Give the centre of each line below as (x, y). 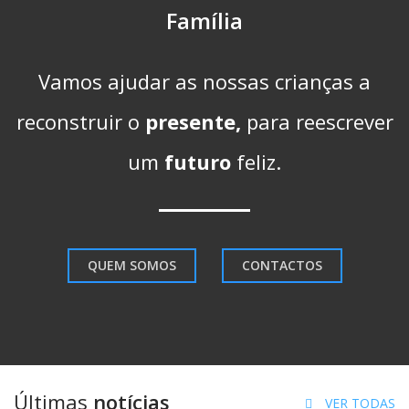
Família (204, 21)
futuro (198, 162)
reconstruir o (80, 121)
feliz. (256, 162)
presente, (195, 121)
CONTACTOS (282, 265)
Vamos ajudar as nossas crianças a (204, 81)
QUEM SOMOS (131, 265)
